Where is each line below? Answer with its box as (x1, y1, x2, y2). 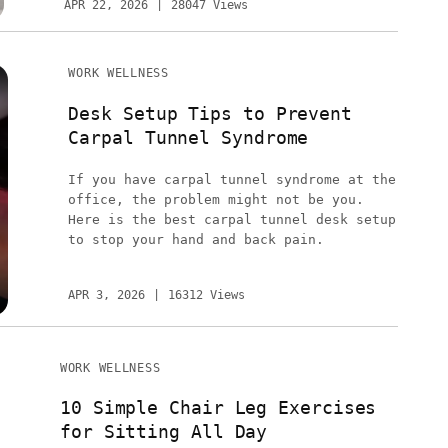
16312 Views (168, 287, 246, 302)
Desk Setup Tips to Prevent (68, 102, 353, 124)
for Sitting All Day (60, 420, 268, 442)
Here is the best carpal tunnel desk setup (68, 211, 397, 227)
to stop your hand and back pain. (68, 231, 325, 247)
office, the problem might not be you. (68, 191, 365, 207)
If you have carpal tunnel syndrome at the (68, 171, 397, 187)
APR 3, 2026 (68, 287, 146, 302)
